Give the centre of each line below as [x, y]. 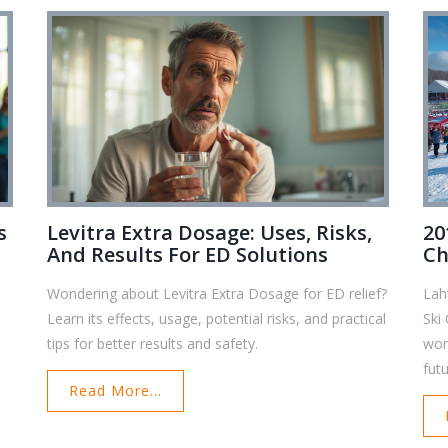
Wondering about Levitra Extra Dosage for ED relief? [217, 294]
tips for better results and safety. [153, 344]
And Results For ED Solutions [188, 255]
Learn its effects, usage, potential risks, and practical [217, 319]
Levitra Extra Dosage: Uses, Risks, [210, 233]
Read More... [116, 391]
